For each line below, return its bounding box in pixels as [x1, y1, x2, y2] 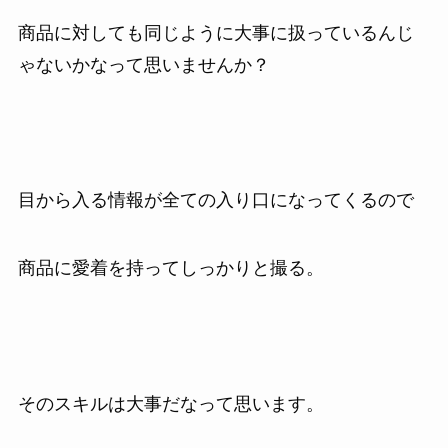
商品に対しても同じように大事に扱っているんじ [17, 22, 414, 43]
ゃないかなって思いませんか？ [17, 54, 270, 75]
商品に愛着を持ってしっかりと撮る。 [17, 258, 324, 279]
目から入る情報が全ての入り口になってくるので [17, 190, 414, 211]
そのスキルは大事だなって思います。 [17, 393, 324, 414]
